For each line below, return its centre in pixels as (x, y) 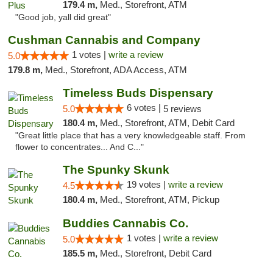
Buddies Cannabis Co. (125, 223)
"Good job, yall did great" (63, 17)
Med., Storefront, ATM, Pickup (159, 200)
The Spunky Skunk (116, 170)
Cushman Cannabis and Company (104, 40)
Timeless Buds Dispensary (138, 93)
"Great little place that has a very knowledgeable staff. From (130, 136)
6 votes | (145, 108)
